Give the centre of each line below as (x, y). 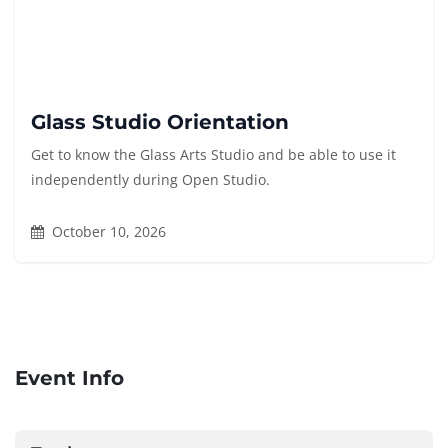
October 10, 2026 (107, 232)
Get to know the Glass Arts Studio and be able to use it (213, 155)
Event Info (69, 378)
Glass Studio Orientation (160, 122)
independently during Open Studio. (150, 180)
